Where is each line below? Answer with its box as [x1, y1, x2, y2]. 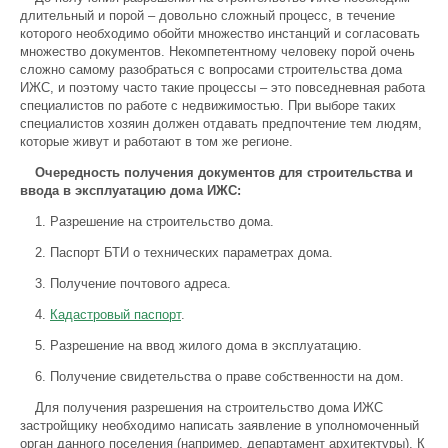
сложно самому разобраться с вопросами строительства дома [20, 62, 402, 77]
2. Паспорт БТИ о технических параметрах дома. [35, 245, 333, 260]
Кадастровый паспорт [50, 307, 181, 322]
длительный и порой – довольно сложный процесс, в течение [20, 8, 395, 23]
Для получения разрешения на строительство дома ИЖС [35, 400, 383, 415]
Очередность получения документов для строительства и [35, 165, 413, 180]
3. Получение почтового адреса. [35, 276, 231, 291]
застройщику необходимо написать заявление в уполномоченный [20, 418, 419, 433]
